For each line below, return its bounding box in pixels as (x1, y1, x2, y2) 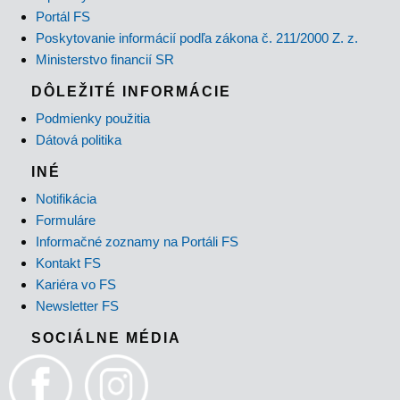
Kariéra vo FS (36, 277, 116, 293)
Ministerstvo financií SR (36, 52, 174, 68)
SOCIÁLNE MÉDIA (31, 330, 181, 346)
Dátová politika (36, 132, 121, 148)
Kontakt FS (36, 255, 101, 271)
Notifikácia (36, 191, 96, 207)
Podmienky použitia (36, 111, 150, 127)
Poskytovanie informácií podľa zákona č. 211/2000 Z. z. (36, 30, 358, 46)
